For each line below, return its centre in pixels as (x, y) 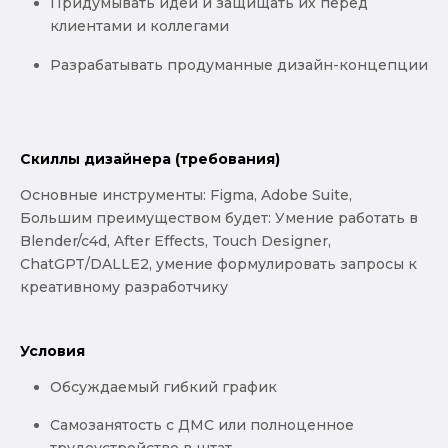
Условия (52, 350)
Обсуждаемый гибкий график (163, 386)
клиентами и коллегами (139, 26)
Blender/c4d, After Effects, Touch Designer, (175, 240)
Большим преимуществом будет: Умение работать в (219, 217)
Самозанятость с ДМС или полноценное (202, 424)
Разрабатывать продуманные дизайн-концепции (239, 64)
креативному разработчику (124, 286)
